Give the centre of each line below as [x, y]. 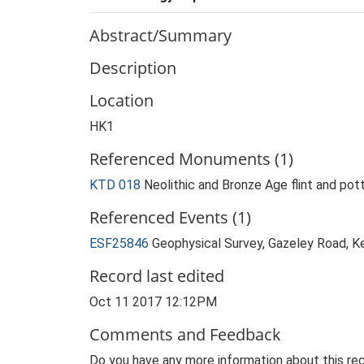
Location [121, 100]
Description [133, 68]
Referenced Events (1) [170, 217]
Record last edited [157, 276]
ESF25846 [121, 243]
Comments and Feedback [185, 334]
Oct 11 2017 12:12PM [153, 302]
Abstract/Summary [160, 35]
